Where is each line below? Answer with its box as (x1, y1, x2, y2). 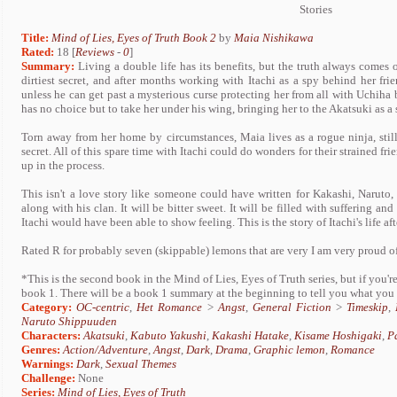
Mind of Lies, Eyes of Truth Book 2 (51, 31, 216, 44)
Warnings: (21, 357, 76, 370)
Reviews (75, 45, 114, 58)
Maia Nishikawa (234, 31, 314, 44)
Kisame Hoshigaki (294, 329, 382, 342)
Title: (21, 31, 49, 44)
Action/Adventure (63, 343, 148, 356)
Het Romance (136, 300, 203, 314)
